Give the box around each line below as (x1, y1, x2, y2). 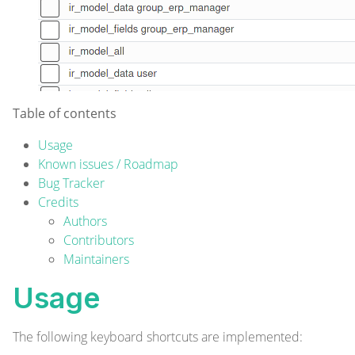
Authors (63, 212, 107, 230)
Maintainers (63, 250, 129, 268)
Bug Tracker (38, 174, 105, 192)
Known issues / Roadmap (38, 155, 178, 173)
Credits (38, 193, 78, 211)
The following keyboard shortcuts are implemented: (13, 328, 303, 345)
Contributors (63, 231, 134, 249)
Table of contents (13, 105, 116, 122)
